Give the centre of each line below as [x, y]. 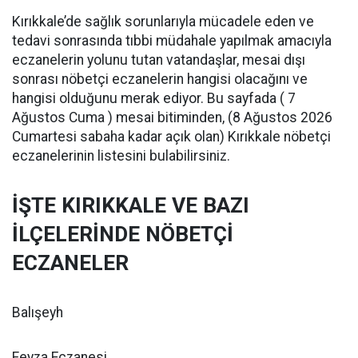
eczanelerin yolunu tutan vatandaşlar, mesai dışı [159, 60]
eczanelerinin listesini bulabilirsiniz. [121, 156]
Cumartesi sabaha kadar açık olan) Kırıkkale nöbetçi [171, 137]
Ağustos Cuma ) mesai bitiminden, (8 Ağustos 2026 [172, 117]
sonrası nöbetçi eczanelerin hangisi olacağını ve [160, 79]
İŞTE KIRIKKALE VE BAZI [131, 205]
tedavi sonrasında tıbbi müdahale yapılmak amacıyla [172, 41]
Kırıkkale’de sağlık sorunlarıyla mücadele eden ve [163, 22]
